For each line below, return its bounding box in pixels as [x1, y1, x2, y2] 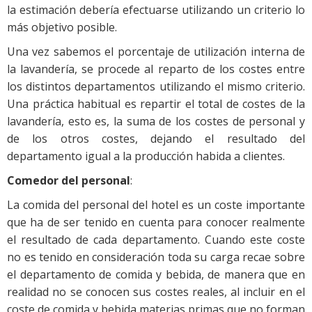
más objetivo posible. [7, 19, 117, 36]
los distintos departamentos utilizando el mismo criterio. [7, 79, 305, 95]
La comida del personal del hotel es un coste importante [7, 197, 305, 213]
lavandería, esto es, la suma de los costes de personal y [7, 114, 305, 130]
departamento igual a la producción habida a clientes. [7, 148, 285, 164]
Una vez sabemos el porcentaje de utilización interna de [7, 44, 305, 60]
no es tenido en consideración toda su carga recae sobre [7, 249, 305, 265]
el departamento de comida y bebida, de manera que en [7, 267, 305, 283]
